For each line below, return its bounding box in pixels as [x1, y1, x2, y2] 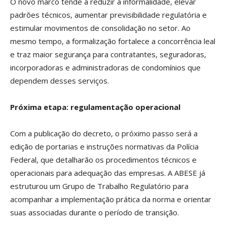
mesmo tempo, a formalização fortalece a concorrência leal [10, 35, 215, 46]
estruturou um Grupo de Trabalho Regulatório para [10, 180, 188, 191]
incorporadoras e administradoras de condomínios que [10, 62, 201, 72]
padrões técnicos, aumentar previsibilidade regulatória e [10, 9, 207, 20]
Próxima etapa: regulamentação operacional [10, 101, 180, 112]
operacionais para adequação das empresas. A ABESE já [10, 167, 205, 178]
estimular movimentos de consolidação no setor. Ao [10, 22, 191, 33]
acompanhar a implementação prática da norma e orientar [10, 194, 211, 204]
